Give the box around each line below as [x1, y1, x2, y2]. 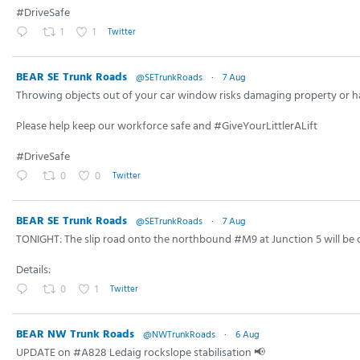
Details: [16, 260, 51, 280]
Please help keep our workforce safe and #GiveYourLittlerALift [16, 117, 317, 136]
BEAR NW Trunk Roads [16, 325, 134, 344]
